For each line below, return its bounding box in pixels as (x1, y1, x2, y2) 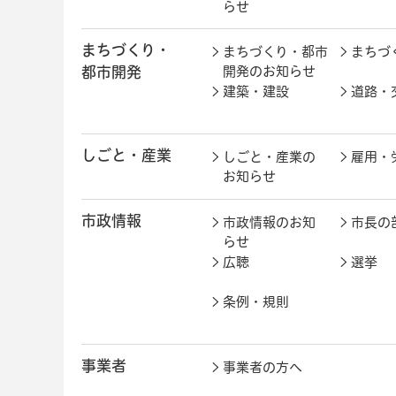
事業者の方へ (223, 361, 302, 375)
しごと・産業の (223, 150, 316, 164)
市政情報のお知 (223, 216, 316, 230)
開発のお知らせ (223, 65, 316, 79)
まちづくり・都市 (223, 45, 328, 59)
